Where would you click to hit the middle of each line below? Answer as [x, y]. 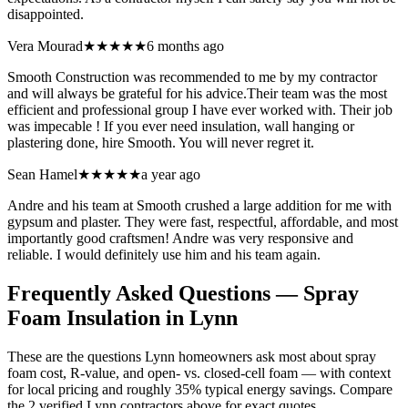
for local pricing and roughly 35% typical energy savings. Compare [200, 389]
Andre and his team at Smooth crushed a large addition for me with [199, 206]
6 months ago [185, 46]
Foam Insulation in [98, 318]
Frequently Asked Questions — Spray [183, 293]
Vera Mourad [45, 46]
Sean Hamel [42, 175]
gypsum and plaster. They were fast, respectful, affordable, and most [203, 222]
